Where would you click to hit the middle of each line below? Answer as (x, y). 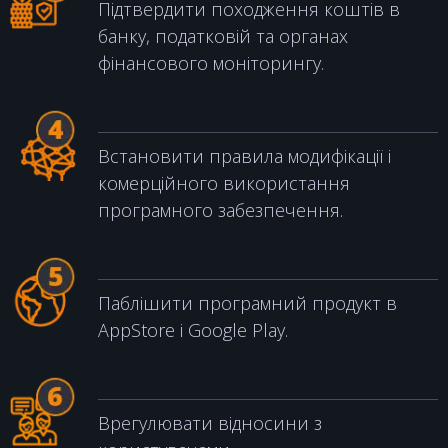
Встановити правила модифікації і (244, 156)
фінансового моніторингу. (211, 63)
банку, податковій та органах (223, 36)
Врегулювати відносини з (210, 423)
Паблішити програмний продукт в (247, 303)
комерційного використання (224, 183)
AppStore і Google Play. (193, 330)
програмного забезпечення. (220, 210)
